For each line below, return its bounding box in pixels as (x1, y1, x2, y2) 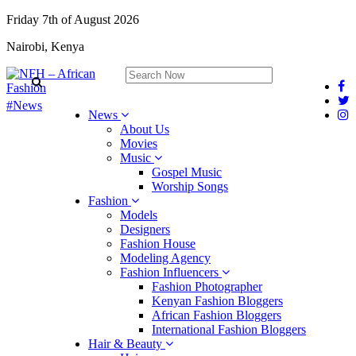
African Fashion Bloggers (152, 308, 281, 322)
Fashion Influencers (120, 265, 222, 279)
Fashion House (120, 237, 195, 250)
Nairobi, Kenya (6, 40, 84, 53)
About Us (120, 122, 169, 136)
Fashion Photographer (152, 280, 262, 293)
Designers (120, 222, 170, 236)
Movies (120, 137, 157, 150)
